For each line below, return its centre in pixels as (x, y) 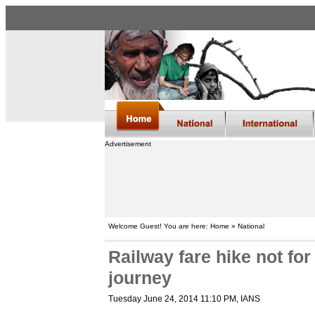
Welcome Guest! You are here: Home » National (186, 226)
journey (140, 278)
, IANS (248, 299)
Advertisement (128, 144)
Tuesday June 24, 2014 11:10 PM (172, 299)
